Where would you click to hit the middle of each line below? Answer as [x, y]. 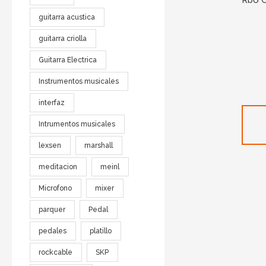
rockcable [56, 252]
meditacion [58, 167]
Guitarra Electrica [68, 60]
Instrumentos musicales [79, 81]
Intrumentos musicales [77, 124]
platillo [101, 231]
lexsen [50, 145]
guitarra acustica [67, 17]
